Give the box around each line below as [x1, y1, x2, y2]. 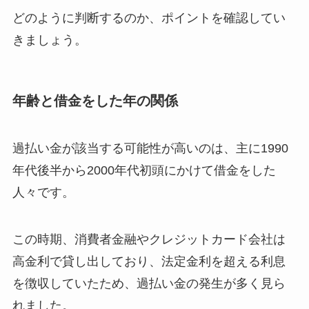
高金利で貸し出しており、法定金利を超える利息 [12, 255, 286, 269]
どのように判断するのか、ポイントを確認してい [12, 10, 286, 25]
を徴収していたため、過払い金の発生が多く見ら [12, 277, 286, 291]
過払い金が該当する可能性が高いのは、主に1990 [12, 141, 288, 156]
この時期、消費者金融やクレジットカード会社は [12, 232, 286, 247]
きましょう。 [12, 32, 87, 47]
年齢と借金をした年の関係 [12, 92, 178, 108]
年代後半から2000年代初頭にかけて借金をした [12, 163, 276, 178]
